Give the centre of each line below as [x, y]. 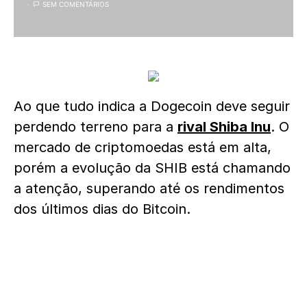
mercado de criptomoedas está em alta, [143, 147]
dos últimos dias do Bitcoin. [102, 209]
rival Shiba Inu [224, 127]
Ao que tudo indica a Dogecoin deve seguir [152, 106]
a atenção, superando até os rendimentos [149, 188]
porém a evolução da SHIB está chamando [152, 168]
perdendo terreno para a [96, 127]
